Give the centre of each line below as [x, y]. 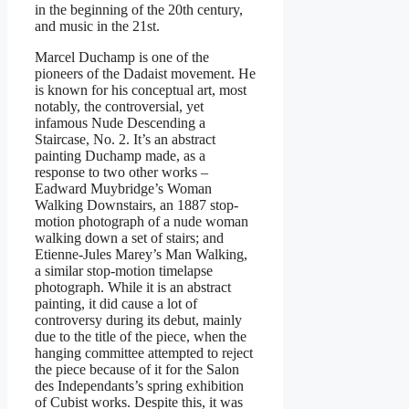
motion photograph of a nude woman [142, 221]
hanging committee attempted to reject [144, 352]
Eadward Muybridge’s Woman [123, 188]
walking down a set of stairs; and [129, 237]
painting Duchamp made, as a [120, 155]
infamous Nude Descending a [120, 122]
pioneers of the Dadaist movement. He [145, 73]
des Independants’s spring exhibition [139, 385]
